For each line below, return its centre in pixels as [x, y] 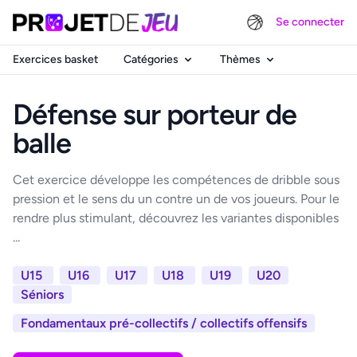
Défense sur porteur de [155, 114]
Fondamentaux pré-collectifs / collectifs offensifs [164, 323]
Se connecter [310, 22]
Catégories [151, 59]
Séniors [42, 294]
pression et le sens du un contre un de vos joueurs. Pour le [176, 199]
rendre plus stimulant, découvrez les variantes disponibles [176, 218]
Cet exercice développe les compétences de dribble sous [176, 180]
